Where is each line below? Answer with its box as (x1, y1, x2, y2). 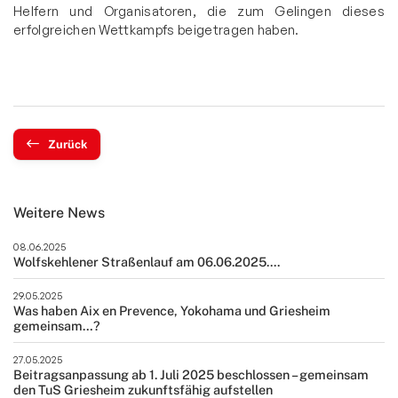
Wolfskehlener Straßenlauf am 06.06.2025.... (13, 253, 280, 269)
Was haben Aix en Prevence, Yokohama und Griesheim (13, 302, 330, 318)
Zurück (48, 137, 87, 151)
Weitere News (13, 203, 105, 221)
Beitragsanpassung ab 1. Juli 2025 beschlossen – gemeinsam (13, 366, 369, 382)
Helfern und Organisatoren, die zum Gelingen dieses (13, 2, 385, 19)
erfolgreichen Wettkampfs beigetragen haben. (13, 20, 299, 37)
